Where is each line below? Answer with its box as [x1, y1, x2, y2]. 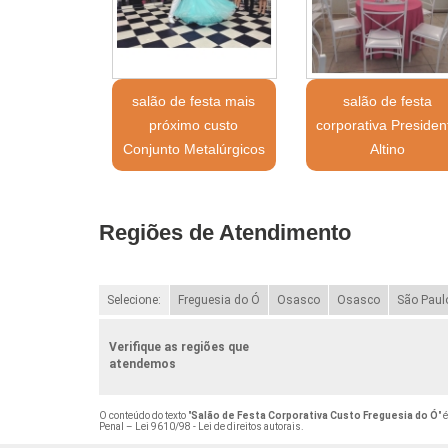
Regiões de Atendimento [98, 219, 351, 245]
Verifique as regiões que [108, 339, 249, 354]
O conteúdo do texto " [98, 409, 191, 421]
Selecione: [106, 292, 161, 307]
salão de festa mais [132, 92, 256, 109]
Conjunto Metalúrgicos [122, 140, 265, 157]
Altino [370, 140, 406, 157]
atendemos [108, 356, 176, 371]
